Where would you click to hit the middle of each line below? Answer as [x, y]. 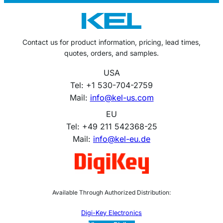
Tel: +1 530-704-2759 [111, 85]
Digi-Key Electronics [111, 213]
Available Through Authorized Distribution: [111, 193]
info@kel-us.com [122, 97]
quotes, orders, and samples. [111, 53]
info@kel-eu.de [122, 139]
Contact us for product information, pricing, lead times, [111, 42]
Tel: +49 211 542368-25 [111, 126]
